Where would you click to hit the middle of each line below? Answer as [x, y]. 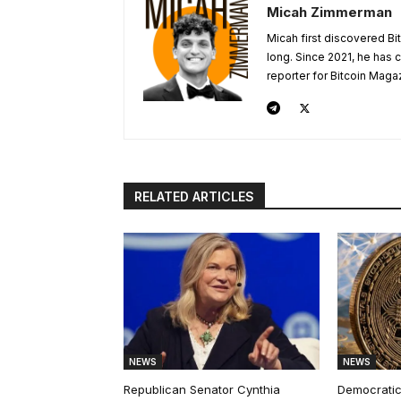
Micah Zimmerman [329, 12]
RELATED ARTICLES [194, 196]
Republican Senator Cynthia [202, 389]
